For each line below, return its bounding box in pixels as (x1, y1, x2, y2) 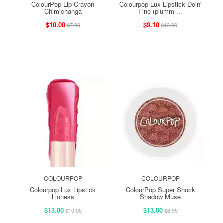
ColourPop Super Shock (125, 184, 195, 194)
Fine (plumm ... (138, 6, 182, 16)
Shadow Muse (140, 191, 181, 201)
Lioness (51, 191, 74, 201)
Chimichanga (44, 6, 82, 16)
